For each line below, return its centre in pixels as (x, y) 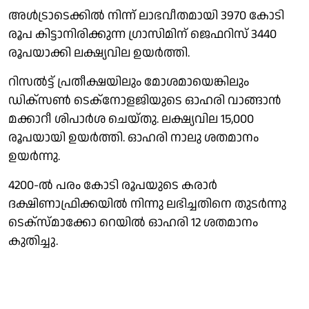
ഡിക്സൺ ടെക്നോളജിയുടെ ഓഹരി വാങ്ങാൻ (144, 100)
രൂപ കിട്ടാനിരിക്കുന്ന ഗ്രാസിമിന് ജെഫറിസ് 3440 (142, 34)
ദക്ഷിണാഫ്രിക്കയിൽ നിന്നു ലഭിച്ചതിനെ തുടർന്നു (147, 203)
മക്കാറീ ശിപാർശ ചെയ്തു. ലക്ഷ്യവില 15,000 (131, 119)
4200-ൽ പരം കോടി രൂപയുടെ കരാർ (113, 185)
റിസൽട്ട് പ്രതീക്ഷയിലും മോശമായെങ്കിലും (129, 81)
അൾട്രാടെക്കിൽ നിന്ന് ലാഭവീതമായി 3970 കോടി (146, 15)
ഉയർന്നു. (34, 156)
